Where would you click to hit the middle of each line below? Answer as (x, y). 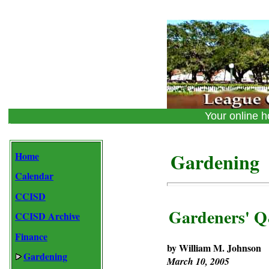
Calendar (34, 176)
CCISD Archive (47, 216)
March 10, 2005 (198, 261)
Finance (31, 236)
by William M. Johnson (214, 248)
